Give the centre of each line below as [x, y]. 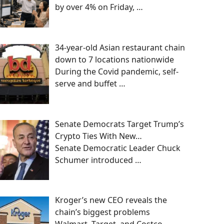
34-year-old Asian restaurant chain [120, 47]
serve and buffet [87, 83]
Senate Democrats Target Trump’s [119, 124]
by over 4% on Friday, [96, 7]
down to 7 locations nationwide [114, 59]
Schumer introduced [95, 160]
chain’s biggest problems [102, 212]
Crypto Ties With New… [98, 136]
